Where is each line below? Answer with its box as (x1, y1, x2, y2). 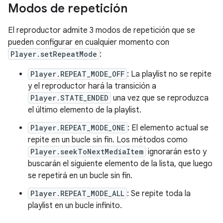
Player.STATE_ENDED (30, 93, 109, 103)
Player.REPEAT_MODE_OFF (30, 69, 124, 79)
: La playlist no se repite (127, 69, 212, 79)
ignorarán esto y (146, 147, 207, 157)
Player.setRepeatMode (10, 49, 97, 59)
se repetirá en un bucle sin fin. (28, 171, 132, 181)
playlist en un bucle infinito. (28, 201, 122, 211)
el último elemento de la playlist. (28, 105, 141, 115)
